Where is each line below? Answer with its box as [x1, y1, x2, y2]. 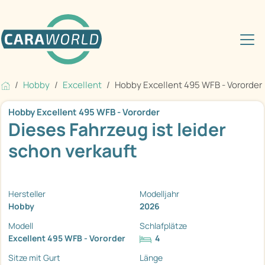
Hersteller [8, 188, 46, 200]
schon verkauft [8, 138, 137, 163]
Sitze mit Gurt [8, 252, 60, 264]
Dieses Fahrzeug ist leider [8, 117, 226, 142]
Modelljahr [140, 188, 179, 200]
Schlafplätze [140, 220, 187, 232]
